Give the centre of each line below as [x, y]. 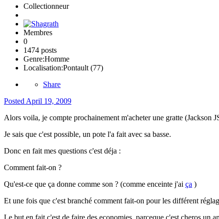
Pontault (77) [83, 68]
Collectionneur [46, 6]
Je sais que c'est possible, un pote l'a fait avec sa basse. [88, 134]
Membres [38, 33]
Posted [15, 101]
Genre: [34, 59]
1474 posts [40, 50]
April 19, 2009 [49, 101]
